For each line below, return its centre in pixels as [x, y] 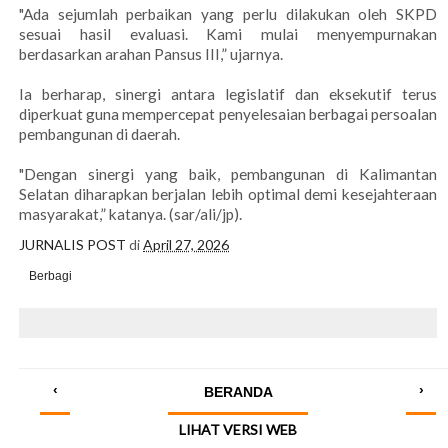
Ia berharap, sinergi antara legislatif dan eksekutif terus [228, 94]
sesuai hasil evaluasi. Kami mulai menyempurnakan [228, 34]
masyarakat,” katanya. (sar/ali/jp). [132, 214]
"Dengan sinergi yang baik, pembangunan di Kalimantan [228, 174]
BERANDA [238, 392]
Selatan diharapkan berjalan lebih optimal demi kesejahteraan [228, 194]
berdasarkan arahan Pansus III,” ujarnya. [151, 54]
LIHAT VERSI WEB [238, 430]
